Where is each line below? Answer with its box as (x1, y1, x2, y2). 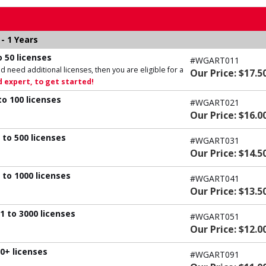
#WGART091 (190, 248, 239, 260)
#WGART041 (190, 172, 239, 184)
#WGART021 (190, 96, 239, 108)
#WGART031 (190, 134, 239, 146)
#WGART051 (190, 210, 239, 222)
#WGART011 (190, 54, 239, 66)
